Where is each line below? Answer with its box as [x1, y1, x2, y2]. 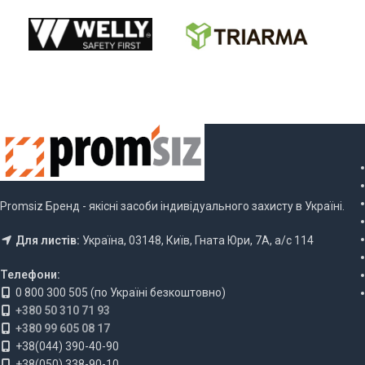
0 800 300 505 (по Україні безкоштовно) [15, 286, 226, 300]
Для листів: [15, 234, 80, 248]
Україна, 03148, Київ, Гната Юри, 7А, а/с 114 [80, 234, 314, 248]
